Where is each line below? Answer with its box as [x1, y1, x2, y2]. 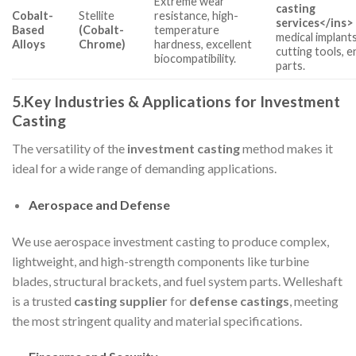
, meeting [289, 292, 339, 308]
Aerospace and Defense [28, 196, 170, 212]
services [276, 16, 320, 30]
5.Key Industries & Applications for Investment [12, 92, 340, 111]
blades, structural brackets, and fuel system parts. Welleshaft [12, 273, 342, 288]
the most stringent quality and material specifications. [12, 312, 302, 328]
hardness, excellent [154, 37, 253, 52]
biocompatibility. [154, 52, 237, 66]
